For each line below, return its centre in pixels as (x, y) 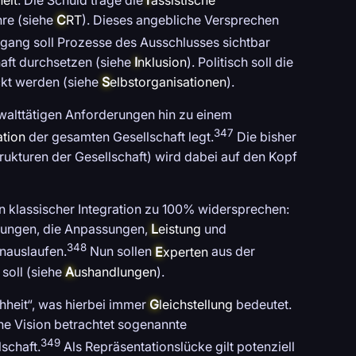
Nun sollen (121, 252)
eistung (180, 229)
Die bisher (265, 137)
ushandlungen (115, 271)
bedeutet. (262, 304)
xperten (186, 252)
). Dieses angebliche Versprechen (180, 19)
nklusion (162, 62)
